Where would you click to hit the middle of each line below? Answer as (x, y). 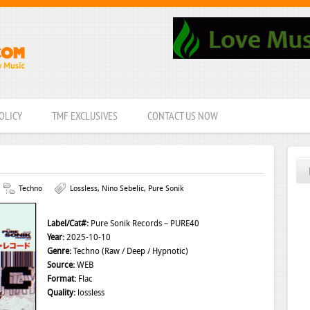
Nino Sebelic (122, 189)
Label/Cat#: (68, 224)
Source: (61, 265)
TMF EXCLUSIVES (84, 117)
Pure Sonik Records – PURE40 (144, 224)
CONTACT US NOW (182, 117)
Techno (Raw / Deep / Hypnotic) (130, 251)
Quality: (62, 293)
